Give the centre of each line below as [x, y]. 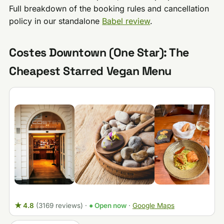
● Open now [107, 205]
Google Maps [153, 205]
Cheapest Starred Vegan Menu [90, 71]
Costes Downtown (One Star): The [99, 53]
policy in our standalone [56, 21]
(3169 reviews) [59, 205]
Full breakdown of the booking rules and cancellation [109, 9]
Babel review [126, 21]
